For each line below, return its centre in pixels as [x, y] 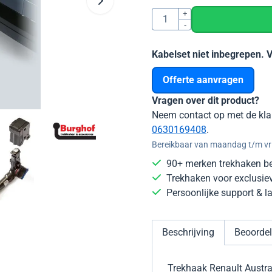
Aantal [165, 15]
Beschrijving [188, 232]
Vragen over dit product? [205, 100]
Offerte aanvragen [203, 80]
